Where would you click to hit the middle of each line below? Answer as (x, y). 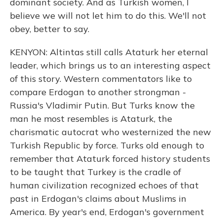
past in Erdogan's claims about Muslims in (98, 199)
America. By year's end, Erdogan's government (107, 212)
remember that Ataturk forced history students (110, 159)
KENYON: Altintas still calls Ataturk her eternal (109, 52)
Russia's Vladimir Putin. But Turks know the (102, 105)
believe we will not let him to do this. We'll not (108, 16)
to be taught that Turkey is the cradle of (95, 172)
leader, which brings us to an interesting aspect (110, 65)
